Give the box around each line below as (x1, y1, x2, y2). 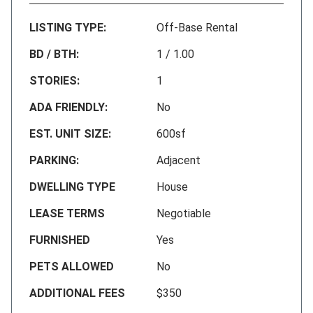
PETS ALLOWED (29, 259, 114, 273)
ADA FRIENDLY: (29, 100, 108, 114)
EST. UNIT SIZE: (29, 126, 111, 140)
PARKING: (29, 153, 79, 167)
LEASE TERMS (29, 206, 105, 220)
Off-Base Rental (156, 20, 238, 34)
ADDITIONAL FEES (29, 286, 125, 300)
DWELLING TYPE (29, 180, 115, 194)
